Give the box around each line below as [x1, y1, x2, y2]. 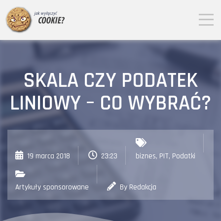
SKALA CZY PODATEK [23, 67, 198, 94]
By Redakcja [118, 183, 156, 192]
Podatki [172, 151, 195, 161]
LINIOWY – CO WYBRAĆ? [10, 90, 211, 117]
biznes [136, 151, 156, 161]
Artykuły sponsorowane [15, 183, 89, 192]
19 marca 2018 [27, 151, 70, 161]
